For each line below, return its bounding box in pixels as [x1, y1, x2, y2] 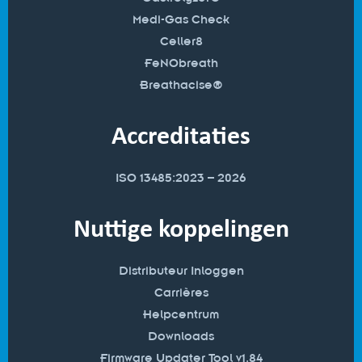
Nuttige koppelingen [73, 210, 289, 246]
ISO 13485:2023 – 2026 [116, 171, 246, 185]
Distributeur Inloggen [118, 264, 244, 278]
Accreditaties [112, 117, 250, 153]
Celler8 [159, 35, 203, 48]
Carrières [154, 286, 208, 300]
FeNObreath [144, 57, 218, 70]
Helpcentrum [143, 308, 219, 322]
